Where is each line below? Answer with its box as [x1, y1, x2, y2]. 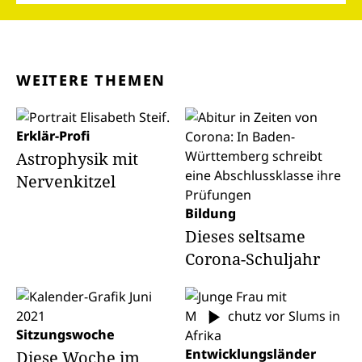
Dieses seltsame [184, 225, 305, 247]
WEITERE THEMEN [16, 70, 166, 90]
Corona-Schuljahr [184, 248, 320, 270]
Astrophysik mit [16, 148, 138, 170]
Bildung [184, 204, 236, 222]
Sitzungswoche [16, 326, 115, 343]
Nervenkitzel [16, 170, 116, 192]
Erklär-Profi [16, 127, 90, 145]
